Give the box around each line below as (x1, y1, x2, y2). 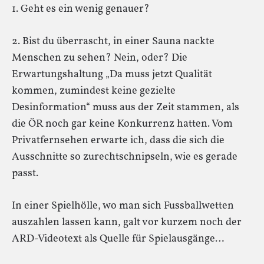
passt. (12, 166, 38, 181)
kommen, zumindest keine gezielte (12, 83, 176, 98)
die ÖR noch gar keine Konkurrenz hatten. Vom (12, 116, 233, 131)
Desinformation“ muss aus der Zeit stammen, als (12, 100, 239, 115)
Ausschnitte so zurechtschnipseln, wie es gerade (12, 149, 237, 164)
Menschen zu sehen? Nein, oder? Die (12, 50, 187, 65)
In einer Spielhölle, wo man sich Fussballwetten (12, 198, 234, 213)
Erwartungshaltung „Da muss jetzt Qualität (12, 67, 212, 82)
